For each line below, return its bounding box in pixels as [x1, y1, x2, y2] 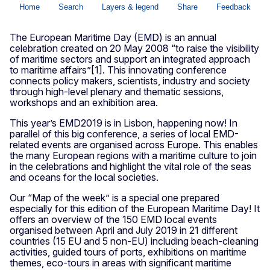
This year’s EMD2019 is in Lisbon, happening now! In [10, 116, 237, 129]
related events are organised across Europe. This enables [10, 138, 258, 151]
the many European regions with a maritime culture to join [10, 149, 257, 162]
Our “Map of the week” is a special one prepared [10, 191, 219, 204]
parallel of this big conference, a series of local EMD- [10, 127, 239, 140]
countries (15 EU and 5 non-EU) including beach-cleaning [10, 234, 259, 247]
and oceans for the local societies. [10, 171, 159, 183]
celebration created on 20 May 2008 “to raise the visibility [10, 42, 259, 54]
